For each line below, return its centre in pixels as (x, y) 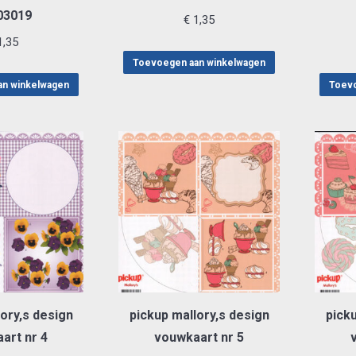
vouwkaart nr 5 (199, 337)
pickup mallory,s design (199, 315)
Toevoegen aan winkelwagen (199, 63)
